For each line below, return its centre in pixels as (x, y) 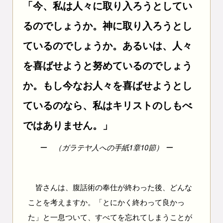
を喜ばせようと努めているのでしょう (107, 65)
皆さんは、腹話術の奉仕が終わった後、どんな (110, 187)
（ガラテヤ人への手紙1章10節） (109, 147)
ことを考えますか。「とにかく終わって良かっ (106, 202)
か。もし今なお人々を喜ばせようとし (107, 85)
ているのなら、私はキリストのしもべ (107, 105)
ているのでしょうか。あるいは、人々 (107, 45)
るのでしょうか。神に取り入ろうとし (107, 25)
